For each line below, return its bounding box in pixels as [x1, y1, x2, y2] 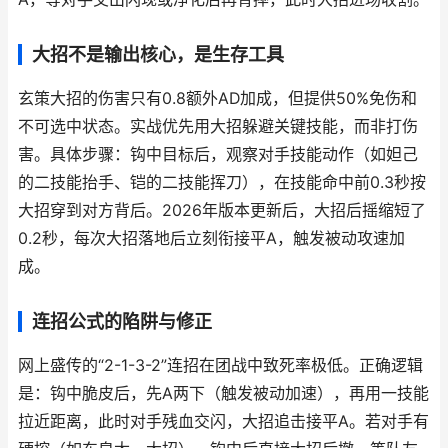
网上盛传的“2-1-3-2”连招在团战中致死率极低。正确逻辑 [18, 356, 423, 375]
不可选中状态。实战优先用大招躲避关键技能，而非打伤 [18, 117, 418, 136]
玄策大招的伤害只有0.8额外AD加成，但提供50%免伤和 [18, 89, 417, 108]
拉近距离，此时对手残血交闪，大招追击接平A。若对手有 [18, 412, 429, 431]
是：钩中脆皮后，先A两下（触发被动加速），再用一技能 [18, 384, 429, 403]
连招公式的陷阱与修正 [32, 311, 212, 332]
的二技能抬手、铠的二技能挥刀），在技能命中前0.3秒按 [18, 173, 426, 192]
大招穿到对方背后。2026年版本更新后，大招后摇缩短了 [18, 201, 426, 220]
